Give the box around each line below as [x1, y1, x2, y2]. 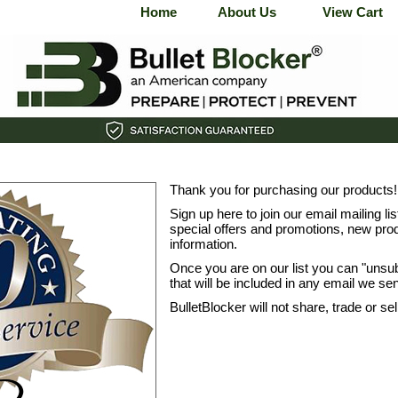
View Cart [322, 4, 383, 20]
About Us [218, 4, 276, 20]
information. [170, 236, 237, 251]
